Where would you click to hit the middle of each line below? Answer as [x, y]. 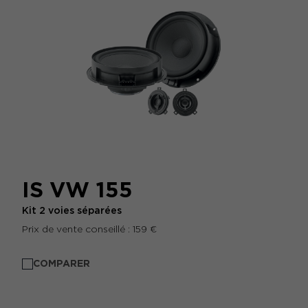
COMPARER [62, 263]
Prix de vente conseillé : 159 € [89, 229]
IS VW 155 [77, 190]
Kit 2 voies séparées [72, 210]
